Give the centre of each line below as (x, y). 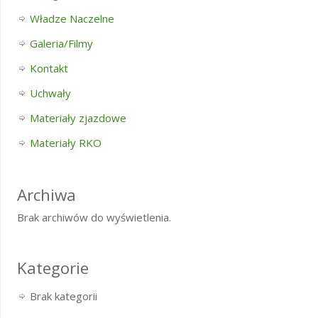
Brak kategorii (63, 296)
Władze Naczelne (72, 18)
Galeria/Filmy (61, 43)
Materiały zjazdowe (78, 118)
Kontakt (49, 68)
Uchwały (50, 93)
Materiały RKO (65, 143)
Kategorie (53, 268)
